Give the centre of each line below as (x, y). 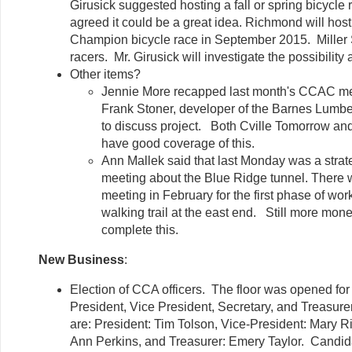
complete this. (140, 229)
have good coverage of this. (178, 143)
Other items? (105, 74)
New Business (81, 259)
